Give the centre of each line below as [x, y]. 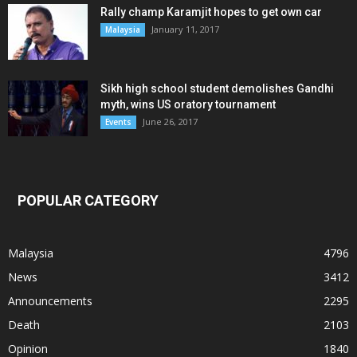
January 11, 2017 [185, 29]
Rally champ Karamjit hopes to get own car [211, 12]
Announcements [50, 300]
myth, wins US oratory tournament [188, 104]
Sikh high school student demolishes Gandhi [217, 88]
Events [118, 122]
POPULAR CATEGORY [88, 200]
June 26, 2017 [170, 121]
